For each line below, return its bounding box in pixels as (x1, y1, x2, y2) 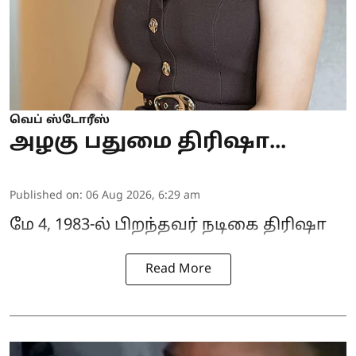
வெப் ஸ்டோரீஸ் (10, 114, 110, 128)
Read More (145, 261, 211, 278)
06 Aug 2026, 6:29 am (86, 189, 200, 203)
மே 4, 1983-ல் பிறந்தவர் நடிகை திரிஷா (10, 216, 327, 236)
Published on (10, 189, 79, 203)
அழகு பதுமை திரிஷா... (10, 130, 286, 157)
